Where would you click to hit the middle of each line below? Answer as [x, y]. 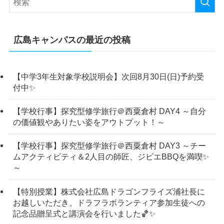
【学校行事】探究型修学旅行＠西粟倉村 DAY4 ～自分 [109, 111]
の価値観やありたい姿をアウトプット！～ [89, 122]
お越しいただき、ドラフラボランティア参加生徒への [109, 202]
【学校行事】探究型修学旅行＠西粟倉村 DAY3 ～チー [109, 146]
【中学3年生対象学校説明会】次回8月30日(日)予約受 [108, 77]
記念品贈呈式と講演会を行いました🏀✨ [84, 213]
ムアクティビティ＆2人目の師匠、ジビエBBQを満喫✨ [111, 157]
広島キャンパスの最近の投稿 [72, 40]
